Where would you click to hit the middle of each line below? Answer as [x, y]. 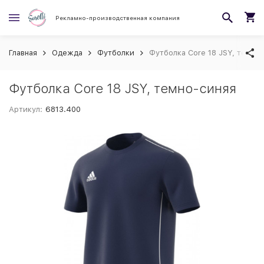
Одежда [67, 53]
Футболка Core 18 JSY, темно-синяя [123, 88]
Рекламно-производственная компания [118, 17]
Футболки [116, 53]
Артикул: [26, 109]
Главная [23, 53]
